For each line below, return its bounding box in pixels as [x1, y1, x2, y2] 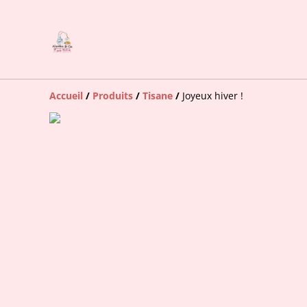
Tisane [143, 89, 173, 102]
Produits [93, 89, 133, 102]
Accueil [49, 89, 83, 102]
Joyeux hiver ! [182, 89, 243, 102]
